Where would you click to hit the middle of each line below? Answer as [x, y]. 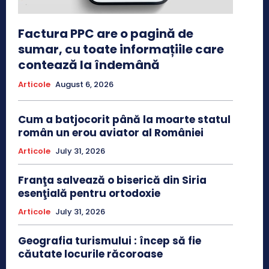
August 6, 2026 [84, 85]
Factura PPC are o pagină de [106, 34]
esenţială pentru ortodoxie [89, 194]
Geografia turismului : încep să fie [110, 241]
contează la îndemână [89, 65]
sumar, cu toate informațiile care [121, 50]
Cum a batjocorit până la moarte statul [124, 120]
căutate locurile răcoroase [90, 254]
